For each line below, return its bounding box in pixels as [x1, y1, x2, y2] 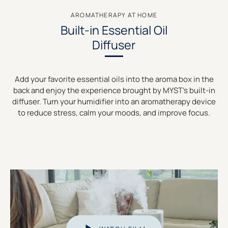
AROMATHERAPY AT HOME [71, 11, 157, 20]
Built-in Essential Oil [60, 22, 167, 39]
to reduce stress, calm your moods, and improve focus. [18, 107, 210, 118]
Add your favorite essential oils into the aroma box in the [14, 73, 214, 84]
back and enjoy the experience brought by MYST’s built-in [13, 84, 215, 96]
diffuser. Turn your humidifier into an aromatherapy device [12, 96, 216, 107]
